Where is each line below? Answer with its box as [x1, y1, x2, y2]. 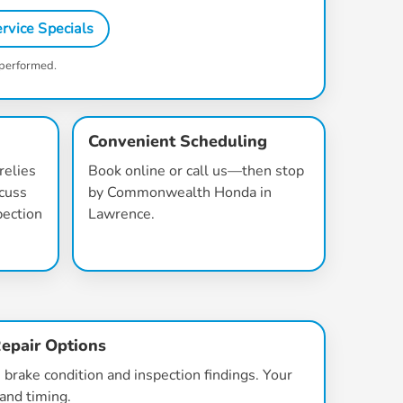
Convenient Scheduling [87, 130, 267, 152]
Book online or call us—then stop [87, 161, 304, 181]
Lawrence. [87, 204, 155, 224]
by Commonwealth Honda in [87, 183, 272, 202]
